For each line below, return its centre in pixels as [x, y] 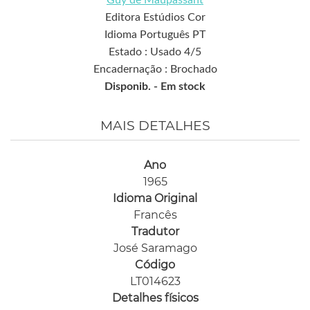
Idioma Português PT [155, 34]
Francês [155, 215]
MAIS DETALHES [155, 125]
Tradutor [155, 231]
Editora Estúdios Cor [155, 17]
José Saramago [155, 248]
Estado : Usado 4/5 [155, 52]
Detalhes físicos [155, 298]
